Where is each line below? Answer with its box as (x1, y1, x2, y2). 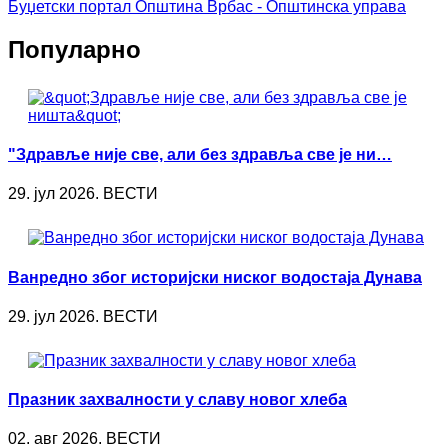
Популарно (8, 35, 141, 63)
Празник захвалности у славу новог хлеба (8, 391, 347, 409)
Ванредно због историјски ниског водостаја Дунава (8, 268, 422, 286)
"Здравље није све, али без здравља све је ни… (8, 146, 392, 164)
